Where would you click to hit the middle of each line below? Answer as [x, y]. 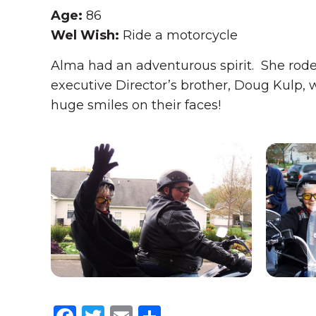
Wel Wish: [87, 35]
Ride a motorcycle [180, 35]
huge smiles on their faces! [136, 105]
